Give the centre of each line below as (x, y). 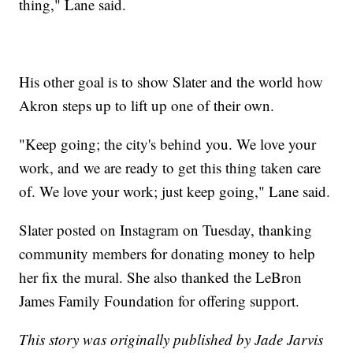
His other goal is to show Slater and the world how (171, 82)
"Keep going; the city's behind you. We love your (168, 144)
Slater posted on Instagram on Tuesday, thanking (166, 230)
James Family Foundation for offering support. (160, 301)
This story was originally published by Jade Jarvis (171, 340)
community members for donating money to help (167, 254)
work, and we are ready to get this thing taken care (170, 168)
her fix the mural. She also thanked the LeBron (161, 277)
